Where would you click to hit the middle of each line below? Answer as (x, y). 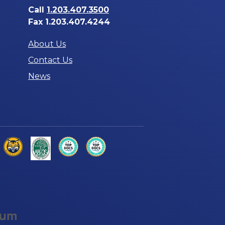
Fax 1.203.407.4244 (69, 22)
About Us (47, 44)
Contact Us (50, 60)
